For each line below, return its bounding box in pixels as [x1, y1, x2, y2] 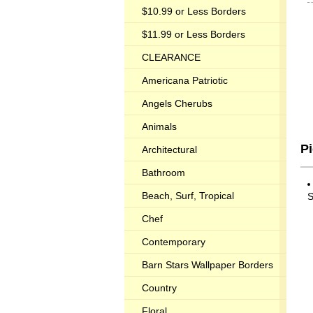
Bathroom [142, 167, 185, 178]
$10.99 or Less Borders [142, 6, 246, 17]
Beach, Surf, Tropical [142, 190, 234, 201]
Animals [142, 121, 177, 132]
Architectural [142, 144, 197, 155]
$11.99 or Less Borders [142, 29, 245, 40]
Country [142, 282, 177, 293]
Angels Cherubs [142, 98, 212, 109]
